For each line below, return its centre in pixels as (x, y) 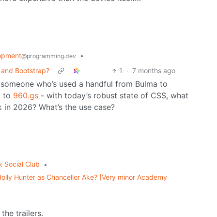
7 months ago (154, 71)
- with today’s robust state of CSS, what (113, 96)
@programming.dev (49, 56)
